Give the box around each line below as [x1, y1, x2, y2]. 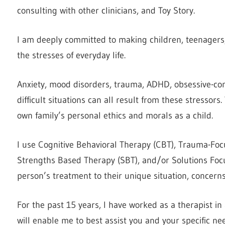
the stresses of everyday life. [17, 49, 126, 61]
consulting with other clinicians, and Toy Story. [17, 5, 195, 16]
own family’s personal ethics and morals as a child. [17, 109, 213, 121]
